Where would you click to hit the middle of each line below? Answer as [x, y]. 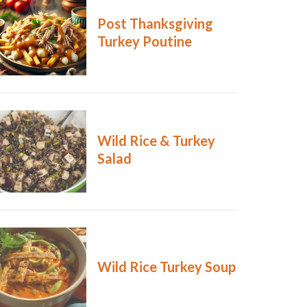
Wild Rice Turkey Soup [166, 267]
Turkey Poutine [144, 41]
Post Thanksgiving [155, 24]
